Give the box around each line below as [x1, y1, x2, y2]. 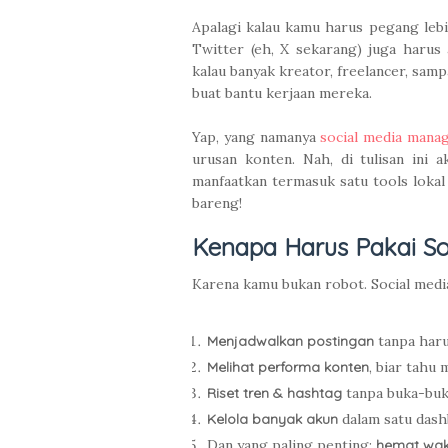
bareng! [192, 194, 242, 213]
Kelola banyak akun [207, 410, 338, 429]
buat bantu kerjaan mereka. [192, 84, 372, 103]
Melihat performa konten [207, 358, 369, 377]
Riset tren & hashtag [207, 384, 342, 403]
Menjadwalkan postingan [207, 332, 374, 351]
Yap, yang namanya [192, 128, 316, 147]
